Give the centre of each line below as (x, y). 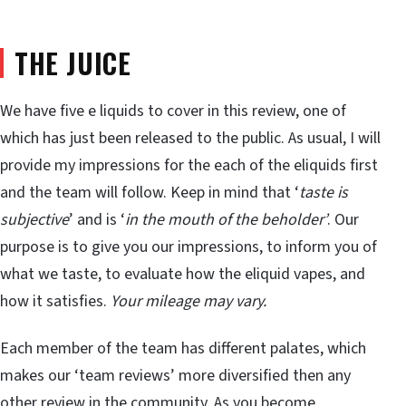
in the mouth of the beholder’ (226, 220)
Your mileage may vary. (188, 302)
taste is (324, 193)
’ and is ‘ (97, 220)
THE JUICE (73, 63)
